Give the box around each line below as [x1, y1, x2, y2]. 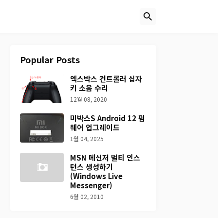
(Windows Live [70, 171, 123, 181]
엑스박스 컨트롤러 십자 [70, 73, 142, 84]
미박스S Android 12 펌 [70, 113, 145, 123]
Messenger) [70, 180, 112, 190]
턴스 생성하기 [70, 162, 113, 172]
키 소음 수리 [70, 83, 108, 93]
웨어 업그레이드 [70, 122, 120, 132]
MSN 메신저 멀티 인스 [70, 152, 140, 163]
